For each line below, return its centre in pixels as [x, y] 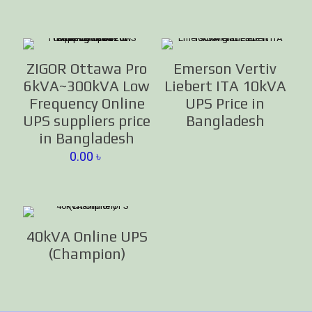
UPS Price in [225, 104]
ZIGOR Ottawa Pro [87, 69]
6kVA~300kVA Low [87, 86]
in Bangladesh [87, 139]
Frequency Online [87, 104]
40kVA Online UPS [87, 237]
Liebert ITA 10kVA [225, 86]
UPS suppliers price [87, 121]
